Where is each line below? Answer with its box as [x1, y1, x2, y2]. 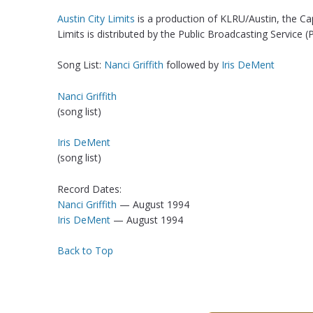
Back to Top [57, 243, 113, 257]
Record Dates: [57, 182, 122, 196]
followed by [163, 58, 221, 72]
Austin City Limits [57, 11, 135, 25]
